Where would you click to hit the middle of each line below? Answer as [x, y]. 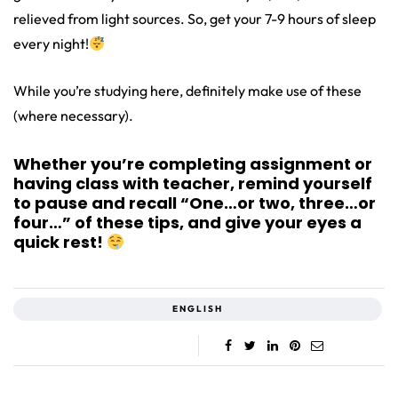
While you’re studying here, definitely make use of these [187, 91]
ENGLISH [198, 309]
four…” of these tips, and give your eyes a [187, 223]
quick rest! [60, 243]
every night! [51, 44]
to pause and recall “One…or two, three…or [195, 203]
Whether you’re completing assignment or [193, 164]
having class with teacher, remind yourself [193, 184]
